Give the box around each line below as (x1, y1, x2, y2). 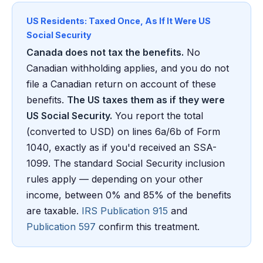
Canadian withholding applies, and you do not (26, 62, 229, 75)
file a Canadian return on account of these (26, 78, 216, 90)
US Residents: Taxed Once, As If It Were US (26, 16, 211, 26)
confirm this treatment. (96, 221, 200, 233)
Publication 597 (26, 221, 96, 233)
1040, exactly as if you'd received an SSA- (26, 141, 217, 154)
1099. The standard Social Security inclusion (26, 157, 225, 170)
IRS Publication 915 (82, 205, 168, 217)
